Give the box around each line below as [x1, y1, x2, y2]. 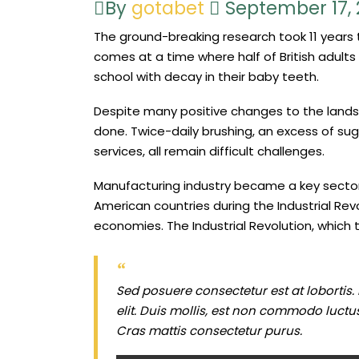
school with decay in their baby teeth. [94, 68, 319, 85]
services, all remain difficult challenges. [94, 143, 325, 159]
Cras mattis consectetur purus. [116, 322, 303, 339]
